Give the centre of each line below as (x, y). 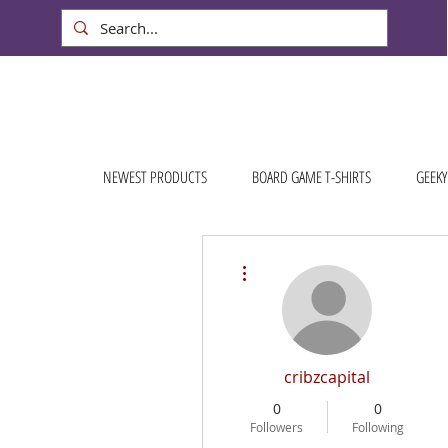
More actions (284, 260)
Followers (276, 427)
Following (377, 427)
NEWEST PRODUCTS (154, 177)
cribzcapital (327, 377)
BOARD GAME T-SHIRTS (311, 177)
